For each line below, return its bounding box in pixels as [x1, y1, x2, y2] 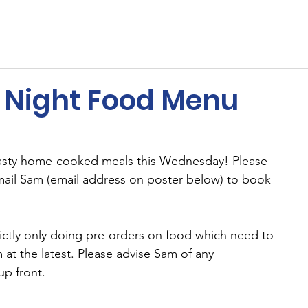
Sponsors [127, 19, 174, 32]
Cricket [194, 19, 229, 32]
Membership [44, 19, 107, 32]
